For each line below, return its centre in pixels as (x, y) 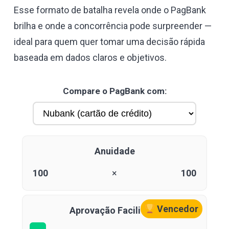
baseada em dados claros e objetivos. (90, 58)
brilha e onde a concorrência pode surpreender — (113, 26)
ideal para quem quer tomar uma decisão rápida (109, 42)
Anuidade (114, 151)
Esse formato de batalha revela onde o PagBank (110, 10)
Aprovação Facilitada (114, 211)
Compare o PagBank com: (114, 91)
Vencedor (177, 209)
